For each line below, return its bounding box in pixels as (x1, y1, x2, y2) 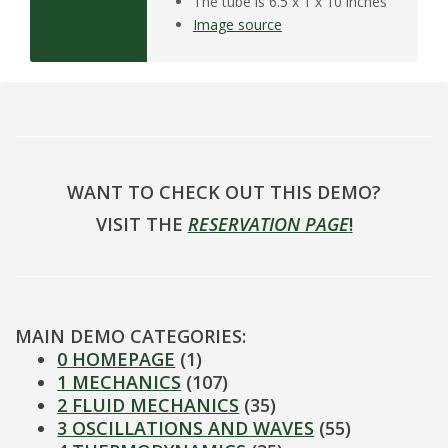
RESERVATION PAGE (187, 212, 349, 237)
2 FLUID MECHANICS (57, 393, 240, 418)
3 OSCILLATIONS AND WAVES (57, 416, 315, 441)
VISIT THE (95, 212, 188, 237)
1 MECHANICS (57, 370, 182, 395)
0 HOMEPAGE (57, 347, 176, 372)
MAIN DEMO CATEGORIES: (15, 324, 246, 349)
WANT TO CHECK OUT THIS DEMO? (67, 180, 381, 205)
